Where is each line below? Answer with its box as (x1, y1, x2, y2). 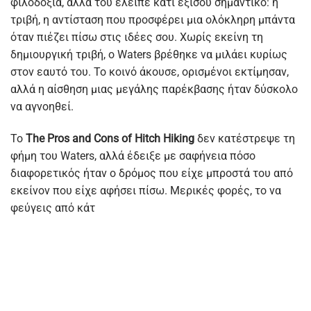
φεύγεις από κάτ (10, 201, 95, 215)
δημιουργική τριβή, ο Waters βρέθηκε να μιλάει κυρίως (10, 47, 287, 61)
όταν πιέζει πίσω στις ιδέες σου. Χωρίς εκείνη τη (10, 30, 263, 44)
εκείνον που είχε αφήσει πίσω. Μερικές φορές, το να (10, 183, 281, 197)
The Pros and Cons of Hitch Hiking (26, 131, 194, 145)
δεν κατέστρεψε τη (194, 131, 295, 145)
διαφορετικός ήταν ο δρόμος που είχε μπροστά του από (10, 166, 293, 180)
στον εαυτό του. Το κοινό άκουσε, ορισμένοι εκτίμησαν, (10, 65, 289, 78)
